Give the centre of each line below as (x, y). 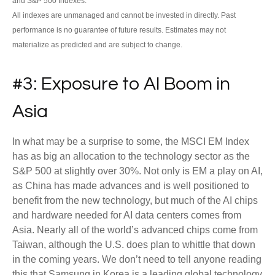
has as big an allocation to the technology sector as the (131, 156)
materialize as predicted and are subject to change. (97, 45)
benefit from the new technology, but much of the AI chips (135, 200)
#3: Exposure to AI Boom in (121, 83)
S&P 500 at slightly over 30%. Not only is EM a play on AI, (137, 171)
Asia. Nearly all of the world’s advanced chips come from (135, 230)
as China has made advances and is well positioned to (131, 185)
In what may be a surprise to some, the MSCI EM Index (131, 141)
